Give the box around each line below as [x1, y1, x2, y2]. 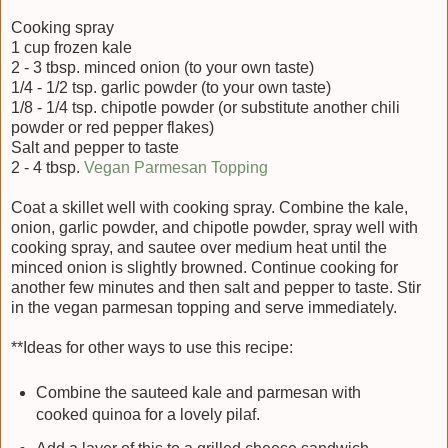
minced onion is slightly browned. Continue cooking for [11, 258, 398, 276]
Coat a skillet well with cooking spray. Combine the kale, [11, 198, 408, 216]
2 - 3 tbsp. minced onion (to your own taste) [11, 58, 314, 76]
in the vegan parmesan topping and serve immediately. [11, 298, 397, 316]
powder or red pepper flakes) [11, 118, 214, 136]
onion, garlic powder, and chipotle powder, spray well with [11, 218, 418, 236]
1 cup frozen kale [11, 38, 132, 56]
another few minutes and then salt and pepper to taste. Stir [11, 278, 421, 296]
